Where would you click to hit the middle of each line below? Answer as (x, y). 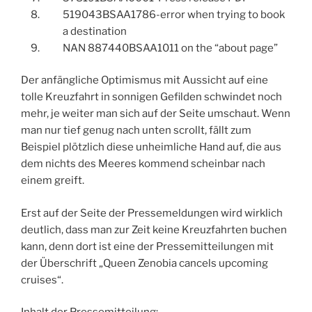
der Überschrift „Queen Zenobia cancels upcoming (145, 263)
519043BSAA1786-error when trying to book (174, 14)
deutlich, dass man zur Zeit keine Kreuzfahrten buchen (154, 229)
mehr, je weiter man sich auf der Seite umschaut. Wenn (156, 114)
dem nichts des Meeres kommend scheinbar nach (143, 164)
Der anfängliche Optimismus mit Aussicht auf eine (145, 80)
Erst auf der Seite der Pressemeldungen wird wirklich (152, 213)
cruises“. (42, 280)
